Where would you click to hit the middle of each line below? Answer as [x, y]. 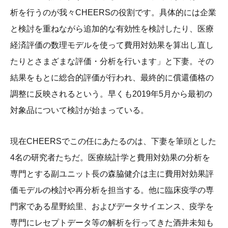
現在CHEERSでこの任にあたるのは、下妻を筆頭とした [113, 141]
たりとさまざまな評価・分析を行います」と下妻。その [112, 62]
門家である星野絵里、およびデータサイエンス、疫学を [112, 207]
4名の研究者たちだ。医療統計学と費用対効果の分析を [110, 158]
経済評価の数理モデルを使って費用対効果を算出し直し [112, 45]
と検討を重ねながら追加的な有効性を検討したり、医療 [112, 29]
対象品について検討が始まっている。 [79, 110]
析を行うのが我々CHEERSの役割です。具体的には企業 [113, 13]
